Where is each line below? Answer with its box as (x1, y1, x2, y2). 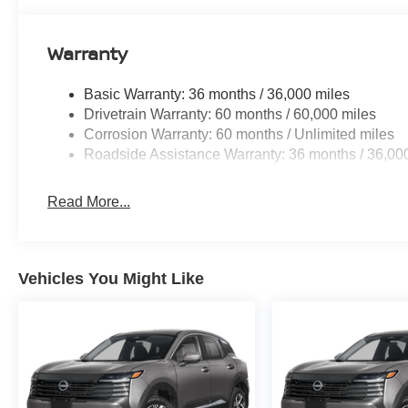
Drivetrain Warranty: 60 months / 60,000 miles (84, 107, 377, 123)
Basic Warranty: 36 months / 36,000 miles (84, 87, 351, 103)
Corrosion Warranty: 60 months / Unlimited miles (84, 127, 395, 143)
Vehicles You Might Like (18, 270, 204, 289)
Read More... (47, 194, 131, 210)
